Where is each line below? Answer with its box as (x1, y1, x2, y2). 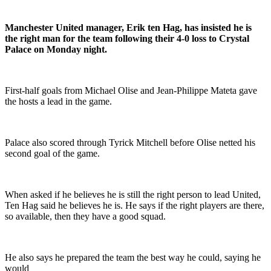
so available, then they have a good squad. (5, 211, 166, 221)
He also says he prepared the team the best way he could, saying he (5, 252, 261, 263)
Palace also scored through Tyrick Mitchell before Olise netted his (5, 137, 255, 148)
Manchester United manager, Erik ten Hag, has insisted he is (5, 22, 252, 33)
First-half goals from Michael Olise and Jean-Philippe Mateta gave (5, 85, 257, 96)
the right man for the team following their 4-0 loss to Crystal (5, 33, 249, 44)
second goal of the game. (5, 148, 100, 158)
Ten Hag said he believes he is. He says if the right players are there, (5, 200, 264, 211)
